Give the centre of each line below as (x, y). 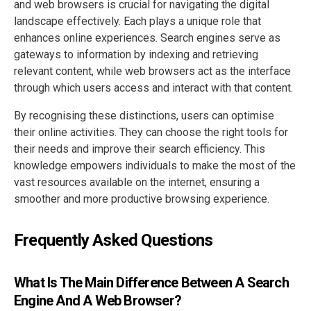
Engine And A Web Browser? (98, 301)
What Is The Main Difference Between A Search (151, 283)
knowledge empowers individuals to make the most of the (155, 166)
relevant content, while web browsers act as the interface (152, 72)
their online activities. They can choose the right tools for (151, 133)
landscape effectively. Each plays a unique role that (137, 22)
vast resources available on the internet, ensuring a (137, 183)
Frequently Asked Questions (114, 241)
